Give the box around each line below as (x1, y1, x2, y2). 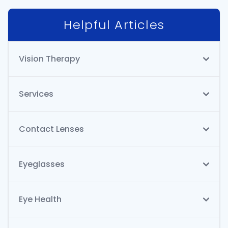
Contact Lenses (19, 123, 84, 135)
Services (19, 88, 53, 100)
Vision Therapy (19, 53, 80, 65)
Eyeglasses (19, 158, 65, 170)
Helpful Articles (63, 16, 165, 34)
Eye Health (19, 193, 62, 206)
